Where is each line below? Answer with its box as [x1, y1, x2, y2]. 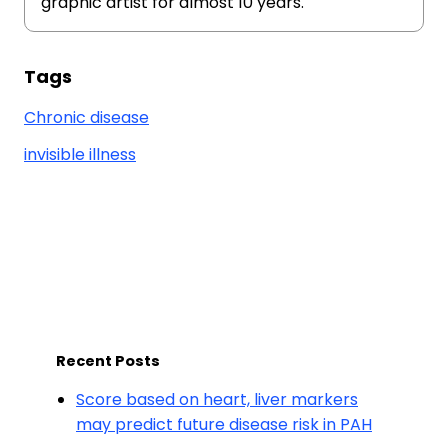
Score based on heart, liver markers [76, 388, 358, 411]
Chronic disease [24, 106, 149, 129]
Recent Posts [56, 351, 160, 371]
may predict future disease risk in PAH [76, 413, 372, 436]
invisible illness [24, 143, 136, 166]
